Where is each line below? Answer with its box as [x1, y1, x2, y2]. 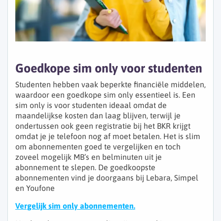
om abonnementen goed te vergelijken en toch [15, 142, 181, 151]
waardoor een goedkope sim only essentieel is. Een [15, 90, 195, 100]
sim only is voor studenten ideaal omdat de [15, 101, 167, 110]
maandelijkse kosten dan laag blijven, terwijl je [15, 111, 181, 120]
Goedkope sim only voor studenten [15, 61, 202, 75]
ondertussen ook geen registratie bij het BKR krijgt [15, 121, 190, 131]
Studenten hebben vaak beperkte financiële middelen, [15, 80, 206, 89]
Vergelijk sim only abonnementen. [15, 201, 135, 211]
